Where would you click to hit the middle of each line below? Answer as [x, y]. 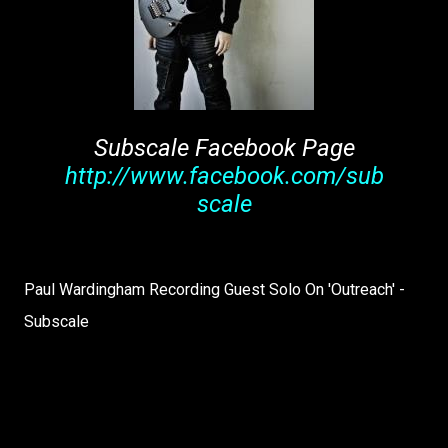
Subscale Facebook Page [224, 148]
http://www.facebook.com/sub [224, 176]
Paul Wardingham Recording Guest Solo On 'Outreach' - [214, 289]
